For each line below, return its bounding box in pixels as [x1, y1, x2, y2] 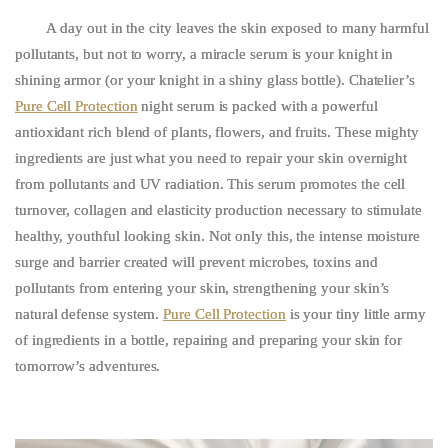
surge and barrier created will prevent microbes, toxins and [15, 253, 378, 270]
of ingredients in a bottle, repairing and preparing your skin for [15, 331, 403, 348]
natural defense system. [15, 305, 164, 322]
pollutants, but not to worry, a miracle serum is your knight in [15, 45, 394, 62]
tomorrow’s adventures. [15, 357, 161, 374]
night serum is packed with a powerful [141, 97, 378, 114]
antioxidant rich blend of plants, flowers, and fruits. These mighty [15, 123, 419, 140]
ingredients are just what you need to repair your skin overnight [15, 149, 408, 166]
